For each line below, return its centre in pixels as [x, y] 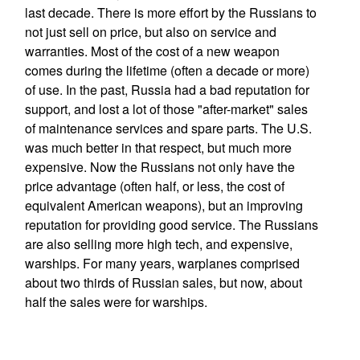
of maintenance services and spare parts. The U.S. [168, 128]
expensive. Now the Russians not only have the [160, 167]
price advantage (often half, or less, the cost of [154, 186]
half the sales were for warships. [116, 302]
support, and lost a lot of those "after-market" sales [166, 109]
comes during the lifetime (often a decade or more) [167, 70]
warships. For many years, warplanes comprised [162, 263]
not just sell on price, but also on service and [150, 32]
